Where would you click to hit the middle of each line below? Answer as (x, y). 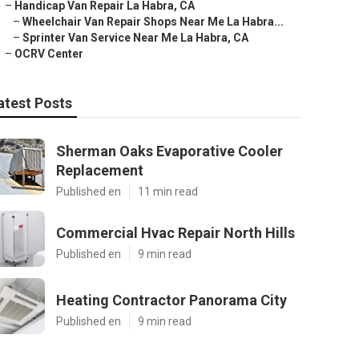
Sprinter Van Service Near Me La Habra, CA (135, 38)
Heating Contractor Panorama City (171, 300)
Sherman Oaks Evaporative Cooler (169, 151)
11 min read (168, 192)
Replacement (100, 170)
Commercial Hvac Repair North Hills (175, 233)
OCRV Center (49, 54)
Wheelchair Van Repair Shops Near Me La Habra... (153, 22)
